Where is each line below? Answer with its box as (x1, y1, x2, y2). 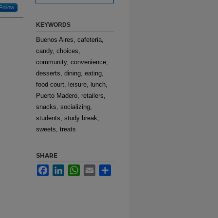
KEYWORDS (36, 21, 71, 28)
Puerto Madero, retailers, (36, 92, 106, 99)
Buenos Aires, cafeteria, (36, 36, 104, 43)
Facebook (49, 164, 76, 172)
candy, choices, (36, 47, 80, 54)
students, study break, (36, 114, 99, 122)
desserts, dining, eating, (36, 70, 104, 77)
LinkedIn (64, 164, 88, 172)
